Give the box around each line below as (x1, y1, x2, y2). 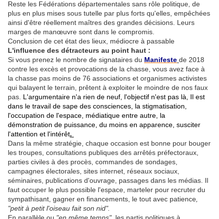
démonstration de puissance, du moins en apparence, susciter (8, 121, 200, 129)
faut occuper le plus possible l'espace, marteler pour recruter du (8, 186, 205, 194)
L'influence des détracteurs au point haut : (8, 46, 151, 55)
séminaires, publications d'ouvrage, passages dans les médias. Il (8, 176, 208, 185)
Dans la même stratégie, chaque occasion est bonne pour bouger (8, 139, 211, 148)
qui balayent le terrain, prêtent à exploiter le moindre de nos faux (8, 84, 208, 92)
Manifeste (144, 56, 177, 64)
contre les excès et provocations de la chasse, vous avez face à (8, 65, 205, 73)
